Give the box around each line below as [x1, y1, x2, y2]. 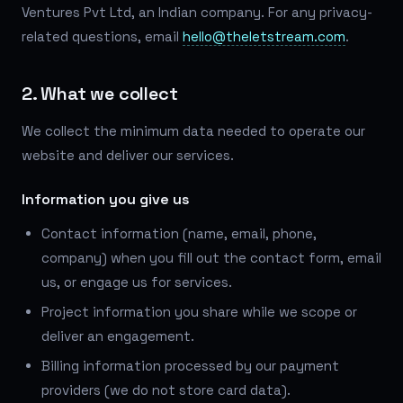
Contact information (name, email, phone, [41, 224, 317, 242]
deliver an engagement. [41, 327, 194, 345]
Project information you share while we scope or [41, 302, 357, 320]
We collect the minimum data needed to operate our [22, 121, 365, 139]
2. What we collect [22, 81, 178, 105]
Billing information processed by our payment [41, 356, 339, 374]
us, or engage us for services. [41, 273, 232, 291]
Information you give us [22, 189, 190, 209]
